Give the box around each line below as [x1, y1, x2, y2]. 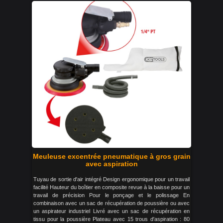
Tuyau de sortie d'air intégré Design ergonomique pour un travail [33, 176, 190, 182]
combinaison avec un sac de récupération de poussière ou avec [33, 200, 190, 206]
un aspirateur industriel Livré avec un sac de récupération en [33, 208, 190, 214]
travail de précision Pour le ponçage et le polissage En [33, 192, 190, 198]
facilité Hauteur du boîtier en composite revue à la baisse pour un [33, 184, 190, 190]
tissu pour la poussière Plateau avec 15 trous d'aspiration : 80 [33, 216, 190, 222]
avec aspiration [85, 160, 138, 168]
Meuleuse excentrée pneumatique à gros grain [32, 152, 191, 160]
